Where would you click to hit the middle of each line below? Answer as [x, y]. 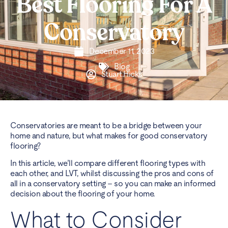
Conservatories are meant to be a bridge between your [106, 125]
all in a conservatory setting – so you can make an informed [113, 184]
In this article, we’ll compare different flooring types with [108, 163]
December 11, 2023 [122, 51]
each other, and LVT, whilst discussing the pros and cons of [112, 174]
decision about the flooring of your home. [83, 194]
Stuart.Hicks [122, 74]
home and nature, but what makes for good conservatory [109, 135]
